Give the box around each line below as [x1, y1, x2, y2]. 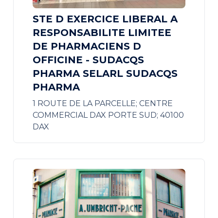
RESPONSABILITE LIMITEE [32, 27, 171, 38]
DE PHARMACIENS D [32, 40, 141, 52]
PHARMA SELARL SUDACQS [32, 68, 178, 79]
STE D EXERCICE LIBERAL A [32, 13, 178, 25]
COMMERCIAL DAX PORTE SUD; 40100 [32, 110, 184, 120]
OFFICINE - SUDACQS [32, 54, 144, 66]
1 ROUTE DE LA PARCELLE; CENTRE [32, 99, 173, 108]
